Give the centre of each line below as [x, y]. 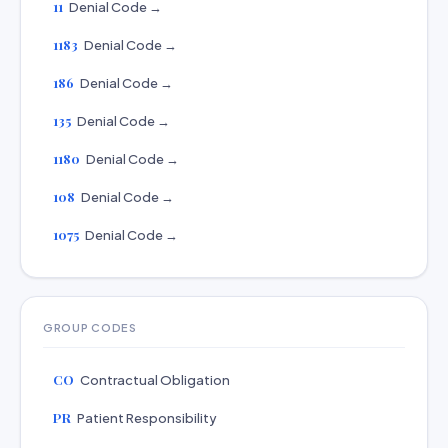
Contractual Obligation [154, 380]
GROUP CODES [90, 327]
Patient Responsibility [146, 418]
